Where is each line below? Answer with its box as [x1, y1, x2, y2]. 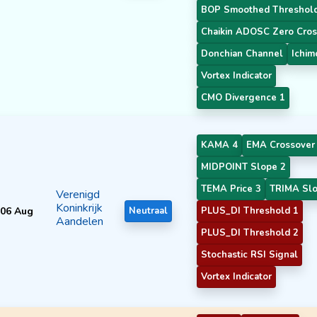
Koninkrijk [56, 200, 103, 216]
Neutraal [129, 204, 168, 217]
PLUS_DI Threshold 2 [201, 226, 299, 239]
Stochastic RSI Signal [201, 248, 298, 261]
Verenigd [56, 186, 100, 202]
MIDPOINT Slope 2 [201, 160, 286, 173]
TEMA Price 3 [201, 182, 261, 195]
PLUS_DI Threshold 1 [201, 204, 299, 217]
